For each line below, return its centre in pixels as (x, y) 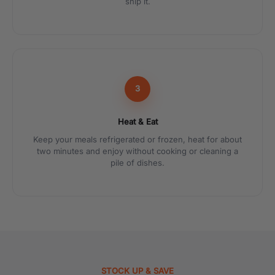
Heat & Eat (137, 121)
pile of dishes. (137, 162)
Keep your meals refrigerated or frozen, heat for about (137, 139)
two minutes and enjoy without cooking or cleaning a (137, 151)
